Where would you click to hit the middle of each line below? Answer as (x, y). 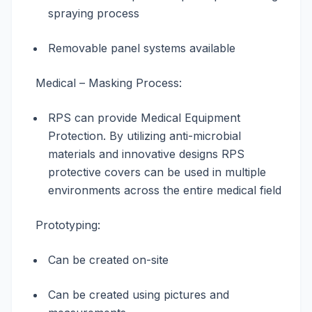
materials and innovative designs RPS (146, 154)
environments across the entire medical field (165, 190)
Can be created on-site (108, 260)
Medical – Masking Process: (105, 83)
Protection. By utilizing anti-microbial (145, 136)
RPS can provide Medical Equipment (144, 118)
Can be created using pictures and (139, 295)
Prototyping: (64, 225)
